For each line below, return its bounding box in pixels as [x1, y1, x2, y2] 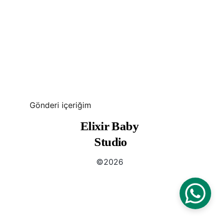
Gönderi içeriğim [30, 100, 91, 110]
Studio [94, 135, 127, 148]
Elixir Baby [80, 119, 142, 133]
